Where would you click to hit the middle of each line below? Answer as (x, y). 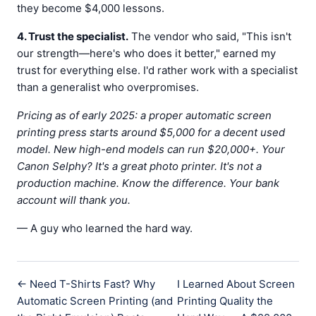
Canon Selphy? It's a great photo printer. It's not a (139, 166)
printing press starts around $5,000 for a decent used (151, 132)
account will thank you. (74, 200)
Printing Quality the (225, 301)
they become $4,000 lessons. (91, 8)
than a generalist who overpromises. (108, 87)
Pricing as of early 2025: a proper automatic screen (144, 115)
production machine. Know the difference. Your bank (148, 183)
